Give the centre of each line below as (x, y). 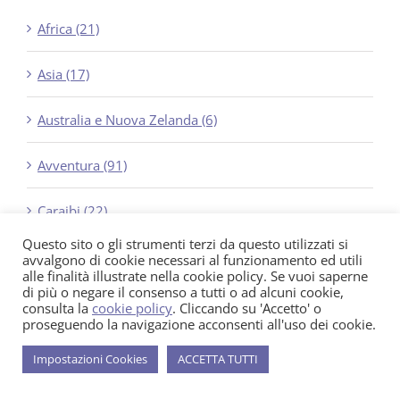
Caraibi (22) (72, 210)
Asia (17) (63, 74)
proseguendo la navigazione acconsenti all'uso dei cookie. (199, 324)
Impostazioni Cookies (90, 359)
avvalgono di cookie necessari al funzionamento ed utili (192, 260)
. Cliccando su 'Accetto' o (247, 308)
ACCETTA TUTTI (218, 359)
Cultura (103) (77, 301)
